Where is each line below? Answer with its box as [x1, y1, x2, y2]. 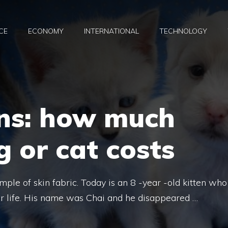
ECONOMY [28, 26, 64, 36]
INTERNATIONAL [84, 26, 139, 36]
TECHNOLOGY [159, 26, 207, 36]
